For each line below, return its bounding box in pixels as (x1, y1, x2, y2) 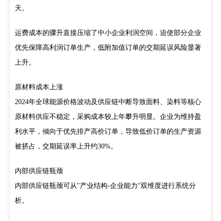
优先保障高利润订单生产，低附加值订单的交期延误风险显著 (15, 44, 201, 51)
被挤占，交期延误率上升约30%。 (15, 143, 117, 150)
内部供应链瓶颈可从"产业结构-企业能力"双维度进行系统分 (15, 182, 196, 189)
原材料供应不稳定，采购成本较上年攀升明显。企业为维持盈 (15, 113, 201, 120)
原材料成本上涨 (15, 83, 63, 91)
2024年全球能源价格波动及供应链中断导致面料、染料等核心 (15, 98, 201, 106)
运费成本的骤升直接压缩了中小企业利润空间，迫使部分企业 (15, 29, 201, 37)
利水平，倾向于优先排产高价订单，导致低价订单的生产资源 (15, 128, 201, 135)
